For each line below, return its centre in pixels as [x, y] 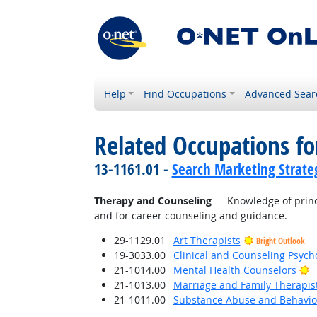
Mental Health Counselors [235, 270]
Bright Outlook [280, 241]
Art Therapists [207, 240]
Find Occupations [185, 94]
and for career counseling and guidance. [190, 215]
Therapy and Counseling [152, 201]
